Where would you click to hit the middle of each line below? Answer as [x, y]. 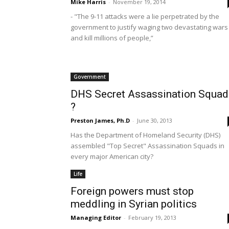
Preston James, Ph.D [100, 120]
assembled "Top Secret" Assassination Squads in [147, 146]
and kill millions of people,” [112, 38]
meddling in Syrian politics [134, 204]
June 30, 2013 [155, 120]
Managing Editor [96, 217]
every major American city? [112, 156]
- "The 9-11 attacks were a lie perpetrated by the [145, 16]
